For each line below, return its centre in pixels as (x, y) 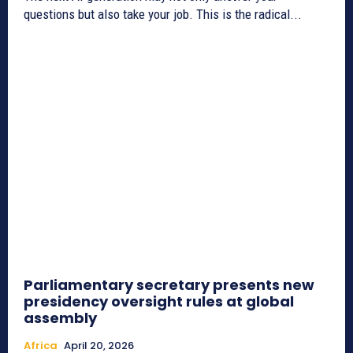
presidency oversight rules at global (159, 302)
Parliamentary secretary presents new (169, 285)
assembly (60, 318)
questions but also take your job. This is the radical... (163, 14)
